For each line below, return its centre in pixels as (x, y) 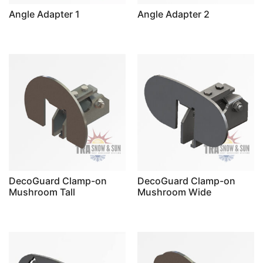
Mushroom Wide (174, 192)
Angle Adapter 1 (44, 14)
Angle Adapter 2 (173, 14)
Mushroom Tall (42, 192)
